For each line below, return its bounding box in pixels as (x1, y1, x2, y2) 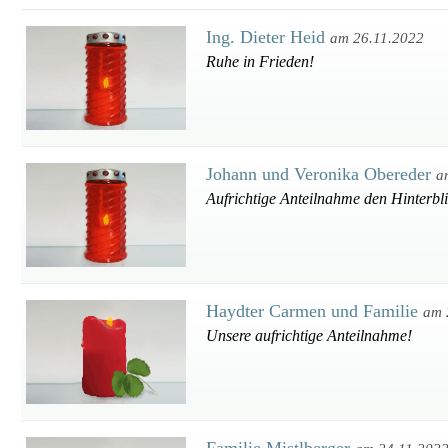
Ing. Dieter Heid (206, 27, 330, 47)
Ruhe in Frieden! (206, 53, 314, 70)
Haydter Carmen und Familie (206, 301, 423, 321)
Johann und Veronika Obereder (206, 164, 436, 184)
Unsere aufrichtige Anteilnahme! (206, 327, 412, 344)
